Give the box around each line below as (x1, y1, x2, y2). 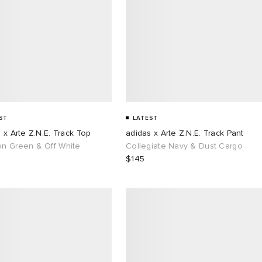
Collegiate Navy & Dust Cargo (126, 140, 243, 151)
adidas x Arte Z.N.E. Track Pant (126, 127, 244, 138)
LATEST (133, 114, 158, 122)
